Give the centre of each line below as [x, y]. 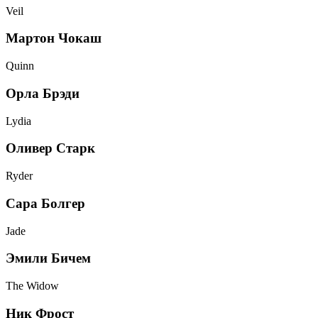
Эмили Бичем [48, 258]
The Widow [32, 285]
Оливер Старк [50, 148]
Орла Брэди [43, 93]
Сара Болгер [45, 203]
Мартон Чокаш [54, 38]
